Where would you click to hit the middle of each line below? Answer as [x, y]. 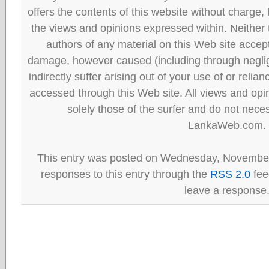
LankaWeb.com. [227, 125]
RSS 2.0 [230, 174]
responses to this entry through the [125, 174]
